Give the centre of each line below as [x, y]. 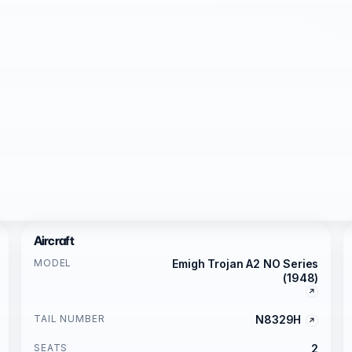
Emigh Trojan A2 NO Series [246, 263]
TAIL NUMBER [70, 318]
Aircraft [53, 240]
